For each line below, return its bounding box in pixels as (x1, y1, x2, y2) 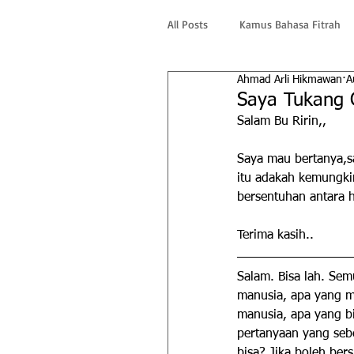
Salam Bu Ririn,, (237, 115, 326, 128)
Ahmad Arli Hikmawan (237, 74, 342, 85)
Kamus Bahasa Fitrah (239, 17, 341, 31)
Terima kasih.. (237, 229, 314, 242)
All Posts (168, 17, 208, 31)
